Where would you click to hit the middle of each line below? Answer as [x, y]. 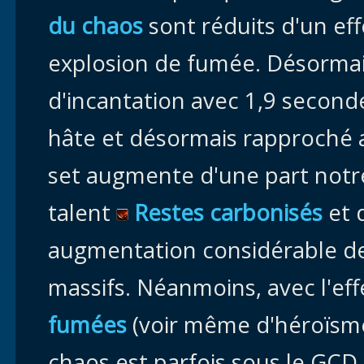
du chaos [95, 26]
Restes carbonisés [225, 212]
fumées [87, 325]
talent [79, 212]
